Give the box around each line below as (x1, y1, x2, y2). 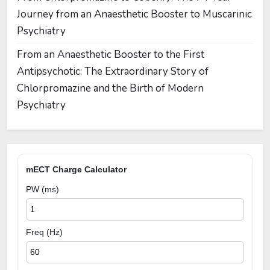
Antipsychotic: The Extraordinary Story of (17, 64, 209, 79)
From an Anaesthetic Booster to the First (17, 48, 204, 62)
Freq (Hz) (26, 227, 63, 237)
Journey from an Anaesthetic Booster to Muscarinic (17, 7, 252, 22)
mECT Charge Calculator (26, 165, 127, 175)
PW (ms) (26, 184, 59, 195)
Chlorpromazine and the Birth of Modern (17, 81, 204, 96)
